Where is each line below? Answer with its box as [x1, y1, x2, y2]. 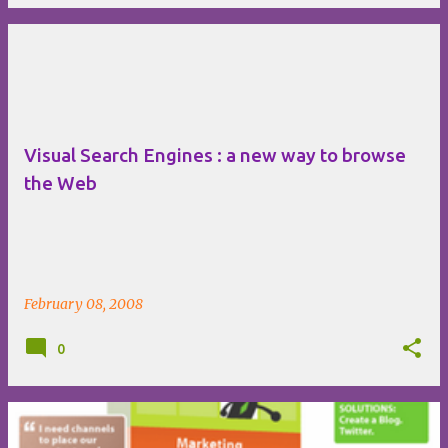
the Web [24, 172, 97, 194]
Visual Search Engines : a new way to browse [24, 144, 406, 166]
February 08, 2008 [24, 294, 143, 313]
